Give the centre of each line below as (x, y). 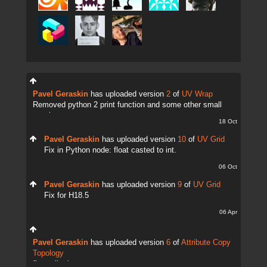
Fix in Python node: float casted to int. (110, 150)
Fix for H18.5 (66, 195)
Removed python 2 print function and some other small (127, 105)
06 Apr (228, 212)
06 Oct (228, 167)
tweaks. (46, 116)
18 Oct (228, 121)
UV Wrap (197, 94)
